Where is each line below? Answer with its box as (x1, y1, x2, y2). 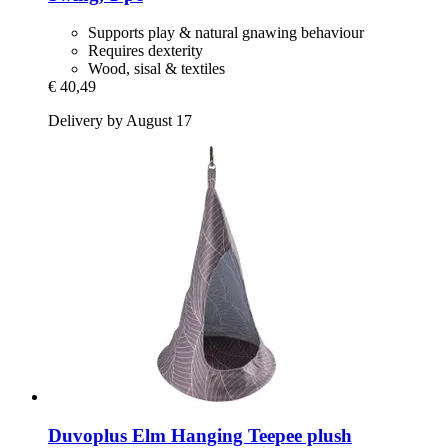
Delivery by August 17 (48, 112, 192, 130)
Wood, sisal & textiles (88, 60, 225, 78)
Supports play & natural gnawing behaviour (88, 24, 364, 42)
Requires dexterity (88, 42, 203, 60)
